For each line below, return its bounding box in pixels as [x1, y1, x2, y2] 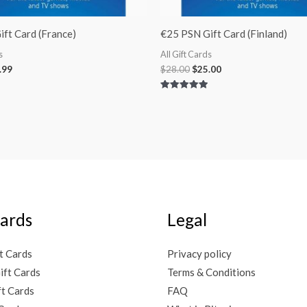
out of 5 [160, 108, 189, 118]
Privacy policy [167, 247, 232, 260]
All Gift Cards [160, 48, 212, 60]
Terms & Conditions [167, 265, 256, 278]
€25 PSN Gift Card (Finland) [160, 27, 287, 40]
